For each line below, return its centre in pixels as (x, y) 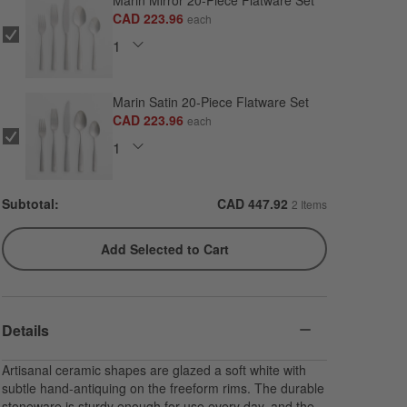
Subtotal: (31, 204)
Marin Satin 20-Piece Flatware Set (211, 102)
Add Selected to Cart (164, 249)
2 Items (309, 204)
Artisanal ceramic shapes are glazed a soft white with (154, 369)
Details (26, 330)
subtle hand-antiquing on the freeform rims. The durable (164, 387)
